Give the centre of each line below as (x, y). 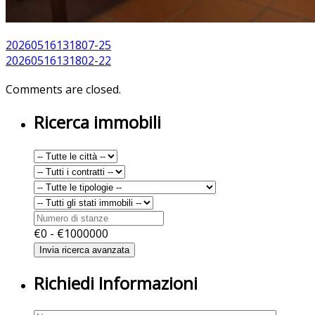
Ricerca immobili (97, 122)
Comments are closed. (63, 89)
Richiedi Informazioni (116, 283)
